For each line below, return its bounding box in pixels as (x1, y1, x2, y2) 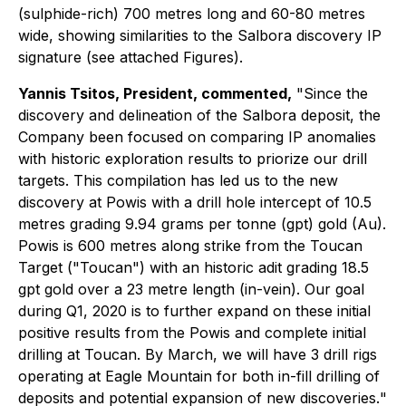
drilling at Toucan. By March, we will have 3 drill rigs (18, 345, 377, 363)
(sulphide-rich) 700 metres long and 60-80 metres (18, 5, 365, 23)
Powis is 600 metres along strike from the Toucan (18, 237, 362, 255)
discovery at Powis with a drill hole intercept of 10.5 (18, 193, 372, 211)
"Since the (292, 84, 368, 102)
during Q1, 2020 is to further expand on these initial (18, 302, 371, 320)
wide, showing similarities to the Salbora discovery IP (18, 26, 382, 44)
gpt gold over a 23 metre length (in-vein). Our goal (18, 280, 364, 298)
